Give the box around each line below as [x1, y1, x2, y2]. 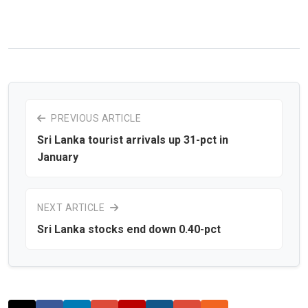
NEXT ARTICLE [37, 201, 107, 213]
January [37, 150, 78, 164]
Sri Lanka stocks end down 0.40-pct [37, 222, 221, 236]
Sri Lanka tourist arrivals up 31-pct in [37, 133, 228, 146]
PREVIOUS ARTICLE [48, 112, 141, 124]
